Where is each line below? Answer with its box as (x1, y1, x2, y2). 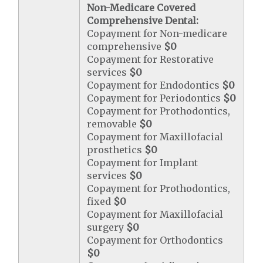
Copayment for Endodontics (87, 79, 222, 91)
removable (87, 117, 140, 130)
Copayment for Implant (87, 156, 198, 168)
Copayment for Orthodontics (87, 234, 224, 246)
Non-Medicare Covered (87, 1, 196, 14)
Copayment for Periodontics (87, 92, 224, 104)
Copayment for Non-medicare (87, 27, 228, 39)
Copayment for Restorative (87, 53, 214, 65)
